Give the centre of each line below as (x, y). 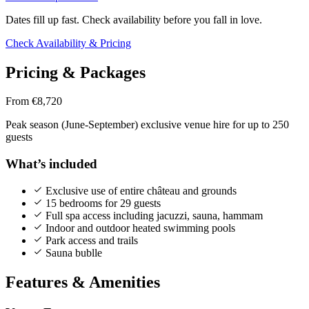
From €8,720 (34, 101)
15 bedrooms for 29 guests (102, 203)
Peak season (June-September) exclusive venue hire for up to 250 (147, 125)
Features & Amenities (83, 282)
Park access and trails (90, 240)
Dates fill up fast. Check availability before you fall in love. (134, 19)
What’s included (51, 164)
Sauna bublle (72, 252)
